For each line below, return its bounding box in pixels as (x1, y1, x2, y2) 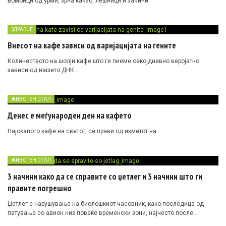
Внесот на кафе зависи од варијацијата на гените (8, 40, 176, 51)
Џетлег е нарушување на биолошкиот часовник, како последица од (8, 200, 204, 208)
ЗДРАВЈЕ (11, 26, 33, 32)
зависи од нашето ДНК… (8, 67, 79, 74)
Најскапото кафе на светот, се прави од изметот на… (8, 128, 161, 135)
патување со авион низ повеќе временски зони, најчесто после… (8, 209, 198, 217)
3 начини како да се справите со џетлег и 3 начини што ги (8, 171, 202, 183)
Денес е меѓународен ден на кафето (8, 110, 132, 122)
